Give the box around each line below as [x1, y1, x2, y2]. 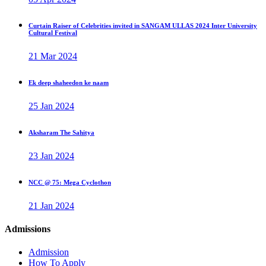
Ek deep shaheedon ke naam [28, 78, 109, 86]
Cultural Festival [28, 28, 77, 36]
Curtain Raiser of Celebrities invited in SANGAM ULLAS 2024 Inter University [28, 21, 257, 29]
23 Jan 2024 [28, 150, 74, 161]
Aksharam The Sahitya [28, 128, 94, 136]
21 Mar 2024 [28, 50, 77, 61]
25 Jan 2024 [28, 100, 74, 111]
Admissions [5, 223, 50, 234]
